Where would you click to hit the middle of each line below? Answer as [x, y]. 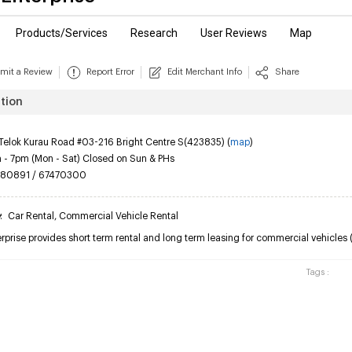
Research [154, 33]
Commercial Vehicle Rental [119, 216]
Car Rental [31, 216]
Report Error [110, 72]
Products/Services [62, 33]
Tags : [315, 272]
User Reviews [234, 33]
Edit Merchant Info [205, 72]
